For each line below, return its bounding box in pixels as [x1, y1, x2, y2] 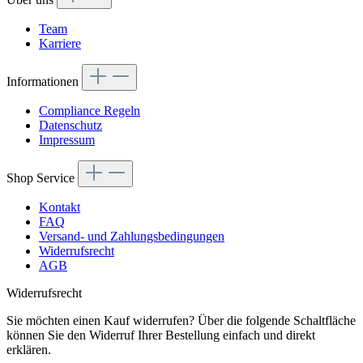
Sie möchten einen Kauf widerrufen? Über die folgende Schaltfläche [6, 314, 356, 328]
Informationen [6, 75, 82, 89]
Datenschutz [39, 118, 102, 133]
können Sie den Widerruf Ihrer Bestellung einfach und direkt [6, 328, 315, 343]
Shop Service [6, 171, 78, 186]
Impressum [39, 133, 95, 147]
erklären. [6, 343, 51, 357]
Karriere [39, 36, 81, 51]
